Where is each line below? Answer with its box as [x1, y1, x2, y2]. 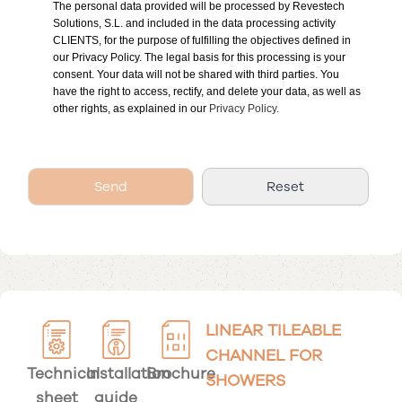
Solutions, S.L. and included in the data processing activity [53, 16, 336, 30]
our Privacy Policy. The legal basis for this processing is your [53, 50, 345, 64]
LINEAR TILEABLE [205, 319, 341, 341]
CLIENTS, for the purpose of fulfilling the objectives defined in [53, 33, 351, 47]
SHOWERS [205, 369, 285, 391]
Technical [27, 363, 100, 385]
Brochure [145, 363, 215, 385]
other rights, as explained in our [53, 101, 209, 115]
